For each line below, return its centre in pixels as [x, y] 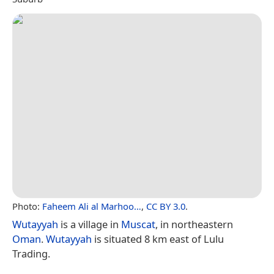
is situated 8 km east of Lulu [158, 239]
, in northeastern [194, 224]
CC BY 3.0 [166, 206]
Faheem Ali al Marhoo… [92, 206]
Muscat [138, 224]
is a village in [90, 224]
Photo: [27, 206]
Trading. [31, 253]
